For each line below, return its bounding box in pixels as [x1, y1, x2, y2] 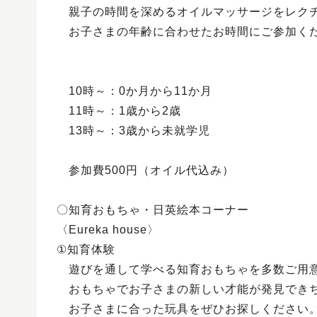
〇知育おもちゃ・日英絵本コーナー [57, 204, 249, 216]
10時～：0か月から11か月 [57, 85, 212, 97]
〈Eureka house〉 [57, 224, 159, 236]
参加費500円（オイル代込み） [57, 164, 234, 176]
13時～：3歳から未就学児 [57, 125, 210, 137]
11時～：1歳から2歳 [57, 105, 181, 117]
